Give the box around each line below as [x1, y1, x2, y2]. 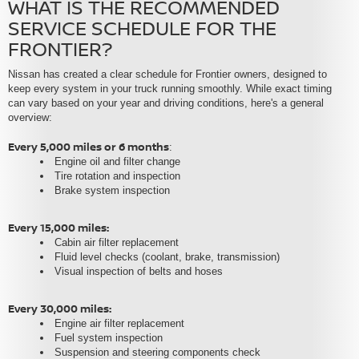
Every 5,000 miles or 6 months [8, 139, 169, 155]
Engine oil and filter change [54, 155, 180, 168]
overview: [8, 111, 52, 124]
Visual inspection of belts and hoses [54, 265, 223, 278]
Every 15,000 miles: [8, 220, 109, 236]
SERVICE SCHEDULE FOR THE [8, 14, 276, 42]
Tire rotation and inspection [54, 170, 180, 183]
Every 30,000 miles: [8, 301, 111, 317]
